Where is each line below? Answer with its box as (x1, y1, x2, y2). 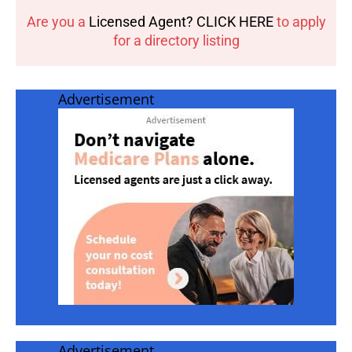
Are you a (26, 13, 89, 31)
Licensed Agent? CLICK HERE (88, 13, 273, 31)
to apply (273, 13, 326, 31)
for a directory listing (112, 32, 240, 49)
